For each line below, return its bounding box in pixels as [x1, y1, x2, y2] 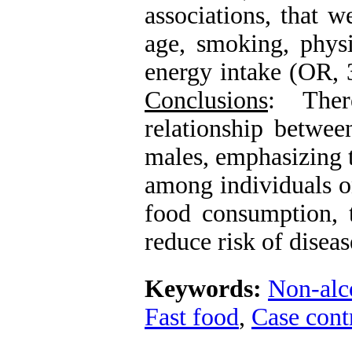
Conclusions [145, 86, 268, 114]
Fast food [145, 303, 239, 331]
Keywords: [145, 275, 268, 302]
